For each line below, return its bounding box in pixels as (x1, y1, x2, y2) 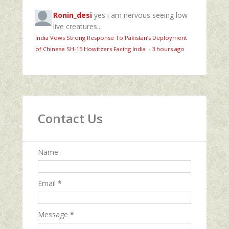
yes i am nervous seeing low (94, 10, 188, 20)
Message (38, 209, 70, 219)
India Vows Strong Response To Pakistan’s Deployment (35, 33, 187, 41)
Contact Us (38, 109, 103, 127)
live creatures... (53, 21, 102, 31)
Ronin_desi (53, 10, 92, 20)
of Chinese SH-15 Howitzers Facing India (35, 44, 147, 53)
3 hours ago (152, 44, 185, 53)
